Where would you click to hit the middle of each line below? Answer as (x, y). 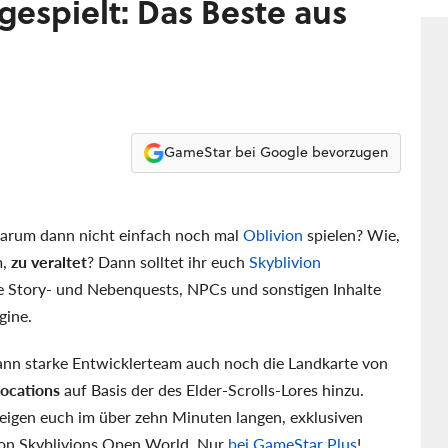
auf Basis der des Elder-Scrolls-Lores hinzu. (212, 389)
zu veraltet (49, 261)
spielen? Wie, (351, 234)
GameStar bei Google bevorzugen (275, 152)
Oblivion (273, 234)
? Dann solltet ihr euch (168, 261)
